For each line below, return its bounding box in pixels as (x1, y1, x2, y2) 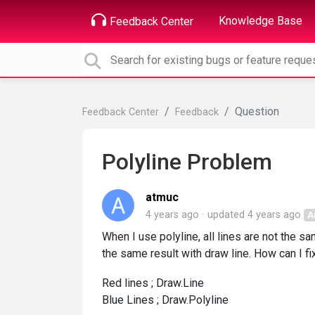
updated (207, 209, 247, 221)
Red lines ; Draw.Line (102, 276, 204, 290)
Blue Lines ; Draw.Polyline (102, 293, 229, 307)
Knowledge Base (219, 14, 302, 27)
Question (235, 105, 279, 118)
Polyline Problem (102, 148, 272, 175)
